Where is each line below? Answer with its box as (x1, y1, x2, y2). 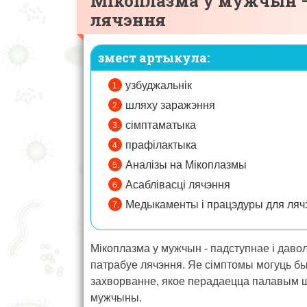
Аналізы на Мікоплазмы (125, 159, 247, 171)
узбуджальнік (125, 79, 192, 92)
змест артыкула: (98, 49, 210, 66)
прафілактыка (125, 139, 197, 151)
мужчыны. (90, 292, 142, 304)
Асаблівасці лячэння (125, 179, 230, 191)
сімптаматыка (125, 119, 196, 132)
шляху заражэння (125, 99, 215, 112)
